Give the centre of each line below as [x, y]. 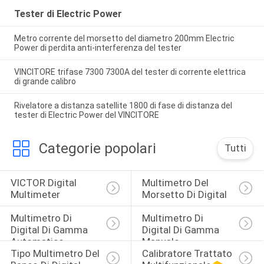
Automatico [37, 242]
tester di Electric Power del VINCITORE [86, 115]
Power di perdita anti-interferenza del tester [98, 48]
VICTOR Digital [44, 183]
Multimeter [35, 195]
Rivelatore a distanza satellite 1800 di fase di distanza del [123, 106]
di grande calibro [45, 82]
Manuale [160, 242]
